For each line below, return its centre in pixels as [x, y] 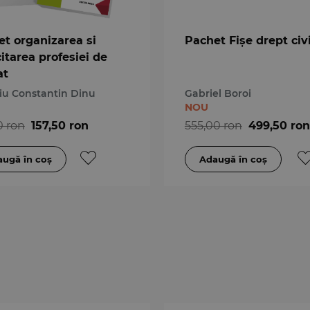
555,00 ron [213, 125]
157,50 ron [60, 125]
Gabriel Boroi [218, 93]
